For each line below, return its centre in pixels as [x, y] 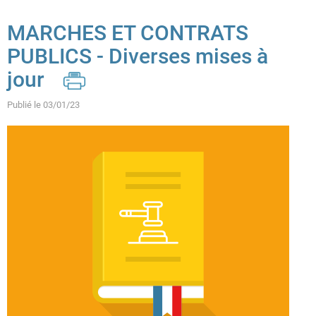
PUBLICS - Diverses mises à [138, 56]
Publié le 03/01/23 [43, 105]
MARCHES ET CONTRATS [128, 33]
